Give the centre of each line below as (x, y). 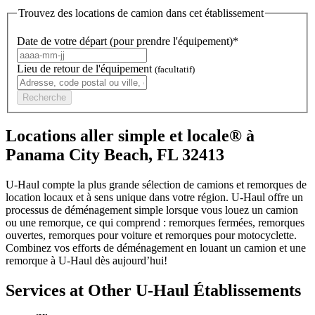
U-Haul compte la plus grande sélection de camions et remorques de (156, 185)
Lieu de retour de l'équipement (86, 68)
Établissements (245, 291)
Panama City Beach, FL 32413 (115, 155)
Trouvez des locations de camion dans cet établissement (141, 13)
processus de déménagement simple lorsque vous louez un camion (152, 210)
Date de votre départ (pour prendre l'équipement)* (128, 41)
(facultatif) (175, 69)
